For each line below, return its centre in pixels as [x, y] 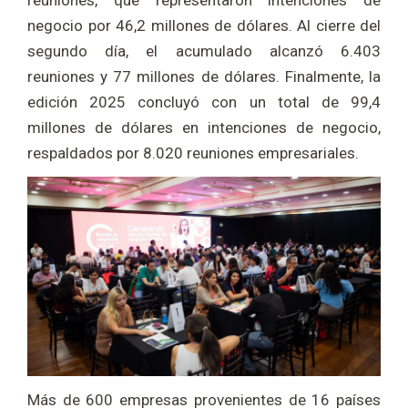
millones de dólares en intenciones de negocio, [204, 128]
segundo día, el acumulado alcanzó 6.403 [204, 51]
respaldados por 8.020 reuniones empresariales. [193, 153]
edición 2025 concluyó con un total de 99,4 [204, 102]
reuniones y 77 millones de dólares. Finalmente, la [204, 77]
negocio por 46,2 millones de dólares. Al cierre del [204, 26]
